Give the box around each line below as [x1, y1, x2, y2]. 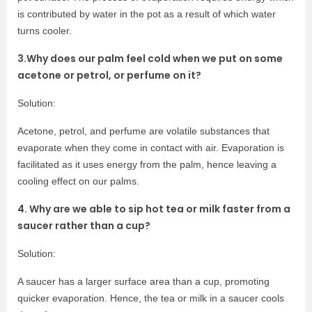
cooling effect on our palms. [17, 175, 139, 187]
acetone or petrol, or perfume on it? [17, 68, 201, 82]
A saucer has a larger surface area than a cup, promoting [17, 275, 270, 287]
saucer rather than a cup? [17, 218, 150, 233]
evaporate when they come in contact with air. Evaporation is [17, 141, 284, 153]
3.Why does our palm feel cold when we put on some [17, 51, 283, 65]
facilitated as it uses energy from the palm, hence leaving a [17, 158, 276, 170]
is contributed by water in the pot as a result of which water [17, 8, 276, 19]
